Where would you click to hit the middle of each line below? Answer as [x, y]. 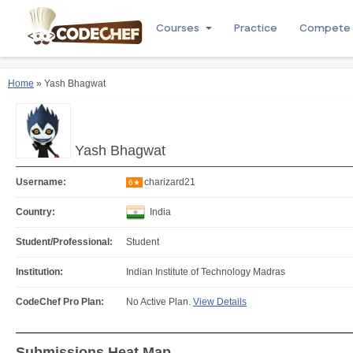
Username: [41, 182]
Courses [178, 28]
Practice [256, 28]
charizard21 [170, 182]
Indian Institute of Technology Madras [206, 272]
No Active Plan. [160, 302]
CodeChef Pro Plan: [60, 302]
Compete [325, 28]
